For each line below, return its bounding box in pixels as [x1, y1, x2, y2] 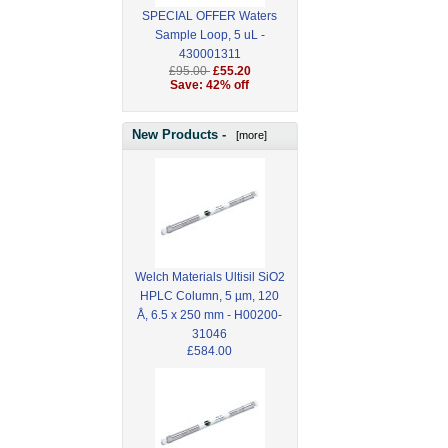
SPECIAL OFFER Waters [142, 9, 278, 24]
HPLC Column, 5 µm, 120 [140, 288, 280, 303]
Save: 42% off [170, 78, 250, 93]
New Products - [132, 126, 230, 142]
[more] [230, 128, 267, 141]
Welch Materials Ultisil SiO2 [134, 269, 285, 284]
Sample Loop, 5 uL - [154, 28, 265, 43]
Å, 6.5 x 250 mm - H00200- [137, 307, 283, 322]
